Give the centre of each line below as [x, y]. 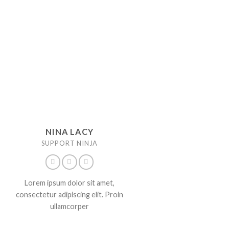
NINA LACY [70, 132]
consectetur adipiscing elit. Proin [69, 194]
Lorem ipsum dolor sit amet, [69, 182]
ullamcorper [69, 206]
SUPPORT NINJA [70, 143]
